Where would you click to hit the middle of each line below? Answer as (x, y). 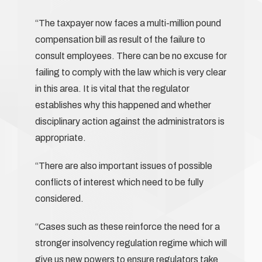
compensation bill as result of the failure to (120, 39)
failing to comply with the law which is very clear (131, 72)
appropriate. (61, 137)
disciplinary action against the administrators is (130, 121)
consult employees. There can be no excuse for (131, 56)
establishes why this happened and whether (123, 105)
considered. (59, 198)
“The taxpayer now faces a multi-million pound (128, 23)
